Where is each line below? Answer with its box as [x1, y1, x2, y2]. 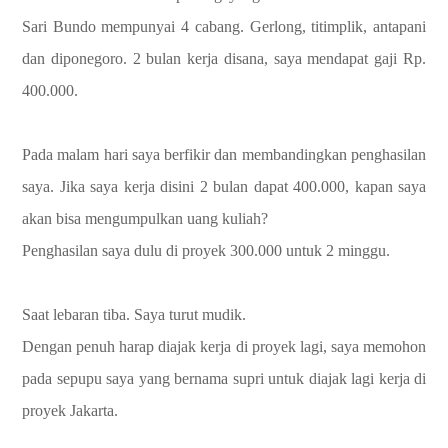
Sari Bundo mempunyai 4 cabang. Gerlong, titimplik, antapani [22, 17, 426, 35]
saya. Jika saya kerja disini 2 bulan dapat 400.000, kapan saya [22, 177, 426, 195]
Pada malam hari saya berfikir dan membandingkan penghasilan [22, 145, 426, 163]
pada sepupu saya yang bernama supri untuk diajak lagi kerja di [22, 369, 426, 387]
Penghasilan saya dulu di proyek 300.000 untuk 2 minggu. [22, 241, 390, 259]
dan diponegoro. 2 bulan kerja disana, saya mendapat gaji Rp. [22, 49, 426, 67]
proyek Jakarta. [22, 401, 118, 419]
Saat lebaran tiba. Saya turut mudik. [22, 305, 246, 323]
